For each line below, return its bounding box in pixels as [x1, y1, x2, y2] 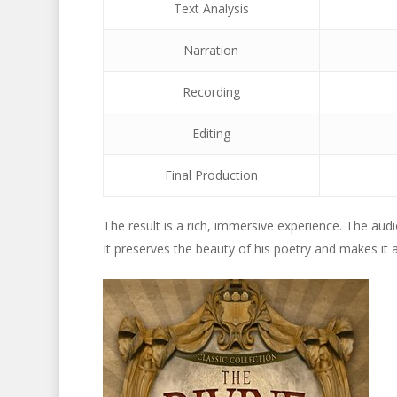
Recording [182, 83, 240, 100]
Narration [183, 42, 239, 58]
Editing [191, 125, 230, 142]
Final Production [164, 167, 258, 183]
